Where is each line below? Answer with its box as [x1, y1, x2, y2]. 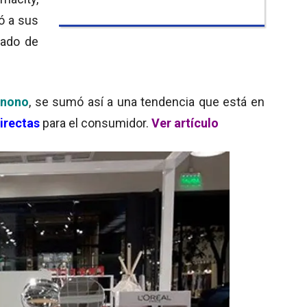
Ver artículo [151, 115, 219, 130]
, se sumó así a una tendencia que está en [29, 94, 265, 109]
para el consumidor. [40, 115, 151, 130]
